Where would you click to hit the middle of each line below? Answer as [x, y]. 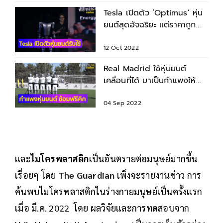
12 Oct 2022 [121, 48]
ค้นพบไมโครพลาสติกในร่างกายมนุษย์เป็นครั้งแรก [109, 191]
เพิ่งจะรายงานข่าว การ [158, 175]
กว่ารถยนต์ [122, 37]
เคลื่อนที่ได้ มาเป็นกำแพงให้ [150, 80]
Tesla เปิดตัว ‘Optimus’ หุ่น [153, 13]
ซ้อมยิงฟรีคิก [126, 92]
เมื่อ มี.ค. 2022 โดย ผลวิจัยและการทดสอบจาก [102, 208]
